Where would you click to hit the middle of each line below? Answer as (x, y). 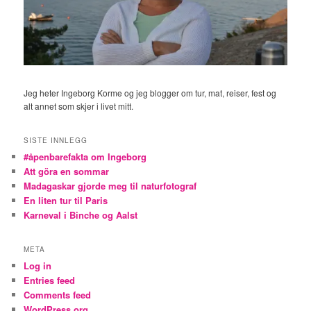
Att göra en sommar (67, 171)
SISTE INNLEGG (56, 140)
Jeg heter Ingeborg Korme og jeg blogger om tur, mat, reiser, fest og (150, 93)
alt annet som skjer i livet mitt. (79, 106)
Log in (38, 266)
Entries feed (50, 280)
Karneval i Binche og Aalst (81, 215)
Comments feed (58, 295)
